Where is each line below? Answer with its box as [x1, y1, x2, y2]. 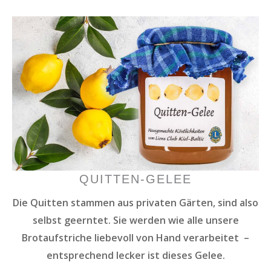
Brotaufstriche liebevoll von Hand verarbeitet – [22, 230, 249, 244]
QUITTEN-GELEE [79, 172, 192, 186]
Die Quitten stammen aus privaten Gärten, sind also [13, 195, 258, 209]
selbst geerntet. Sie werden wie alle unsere [32, 213, 239, 227]
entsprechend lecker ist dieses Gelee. [46, 248, 225, 262]
